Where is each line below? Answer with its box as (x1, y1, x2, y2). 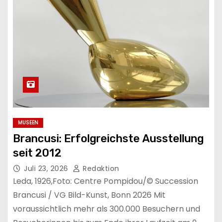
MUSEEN (18, 118, 38, 126)
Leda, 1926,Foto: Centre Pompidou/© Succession (13, 175, 198, 187)
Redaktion (80, 163, 119, 173)
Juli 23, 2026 (24, 163, 70, 173)
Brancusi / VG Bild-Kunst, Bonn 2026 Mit (13, 189, 166, 201)
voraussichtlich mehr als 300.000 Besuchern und (13, 203, 200, 215)
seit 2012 (13, 146, 61, 160)
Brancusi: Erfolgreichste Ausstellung (13, 131, 204, 145)
